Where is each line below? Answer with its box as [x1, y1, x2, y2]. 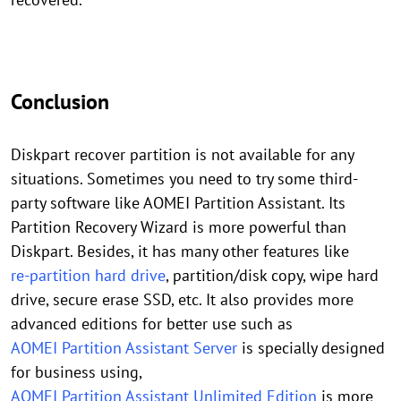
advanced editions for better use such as [11, 313, 293, 335]
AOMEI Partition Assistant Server [11, 337, 237, 359]
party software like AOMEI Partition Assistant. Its [11, 192, 346, 214]
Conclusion [11, 88, 109, 116]
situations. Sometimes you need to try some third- [11, 168, 358, 190]
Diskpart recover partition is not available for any [11, 144, 354, 166]
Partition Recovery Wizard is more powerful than [11, 217, 346, 238]
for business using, [11, 362, 141, 383]
